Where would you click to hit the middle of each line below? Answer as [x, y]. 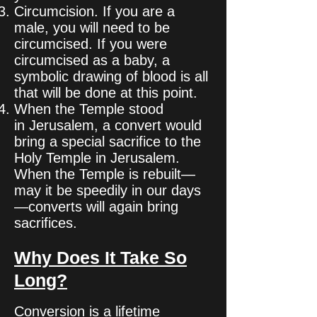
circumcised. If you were [91, 44]
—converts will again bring [96, 207]
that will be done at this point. [106, 93]
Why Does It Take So [100, 258]
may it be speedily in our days [108, 190]
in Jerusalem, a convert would [108, 125]
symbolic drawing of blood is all [111, 76]
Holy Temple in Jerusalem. [97, 158]
